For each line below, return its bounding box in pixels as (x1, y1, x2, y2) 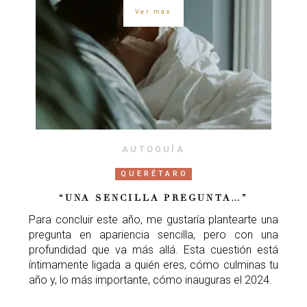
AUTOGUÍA (122, 143, 185, 154)
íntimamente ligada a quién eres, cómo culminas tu (29, 258, 278, 271)
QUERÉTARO (121, 169, 188, 178)
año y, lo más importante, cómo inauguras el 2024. (29, 273, 272, 286)
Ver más (135, 8, 172, 16)
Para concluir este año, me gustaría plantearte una (29, 212, 278, 226)
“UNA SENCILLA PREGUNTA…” (58, 192, 249, 204)
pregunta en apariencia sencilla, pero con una (29, 228, 278, 241)
